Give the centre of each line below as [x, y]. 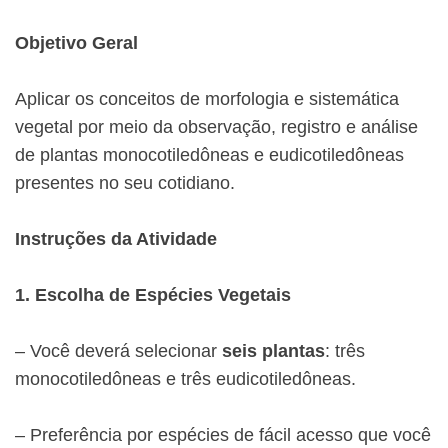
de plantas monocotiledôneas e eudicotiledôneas [209, 155]
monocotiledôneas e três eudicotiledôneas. [185, 379]
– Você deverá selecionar [118, 351]
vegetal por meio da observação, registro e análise [216, 127]
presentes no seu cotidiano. [125, 183]
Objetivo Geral [76, 43]
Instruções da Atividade [116, 239]
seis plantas [273, 351]
